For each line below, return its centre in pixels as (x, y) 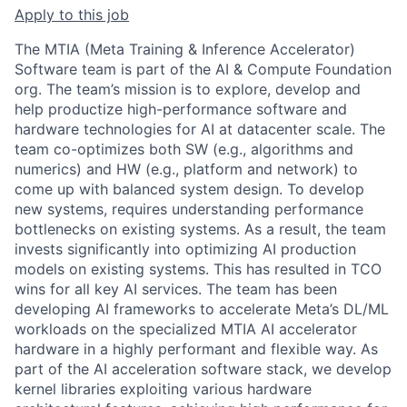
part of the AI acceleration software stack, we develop (203, 369)
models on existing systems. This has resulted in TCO (198, 269)
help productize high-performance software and (181, 109)
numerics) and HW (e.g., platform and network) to (186, 169)
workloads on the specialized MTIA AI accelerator (186, 329)
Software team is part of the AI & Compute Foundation (203, 69)
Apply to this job (72, 15)
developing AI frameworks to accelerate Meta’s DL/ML (202, 309)
